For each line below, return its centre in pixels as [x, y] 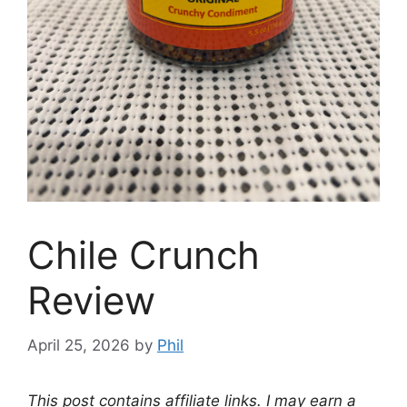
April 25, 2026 [79, 345]
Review [91, 301]
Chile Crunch [144, 255]
